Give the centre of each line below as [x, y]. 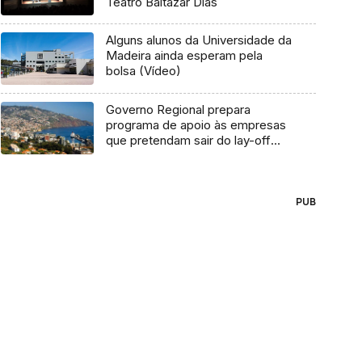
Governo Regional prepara [178, 110]
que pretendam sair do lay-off [188, 141]
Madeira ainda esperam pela [184, 56]
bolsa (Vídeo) [143, 71]
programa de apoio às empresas [196, 125]
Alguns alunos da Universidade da [198, 40]
